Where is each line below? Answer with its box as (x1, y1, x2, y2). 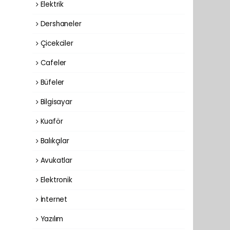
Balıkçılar (38, 136, 69, 146)
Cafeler (38, 57, 67, 68)
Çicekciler (38, 38, 73, 48)
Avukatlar (38, 155, 72, 165)
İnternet (38, 194, 68, 204)
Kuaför (38, 116, 63, 126)
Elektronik (38, 175, 72, 185)
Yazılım (38, 214, 64, 224)
